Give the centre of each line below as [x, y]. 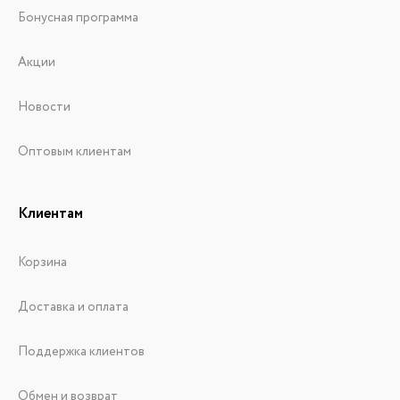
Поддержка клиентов [81, 352]
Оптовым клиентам [75, 152]
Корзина [42, 263]
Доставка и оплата [73, 308]
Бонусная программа [78, 18]
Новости [44, 108]
